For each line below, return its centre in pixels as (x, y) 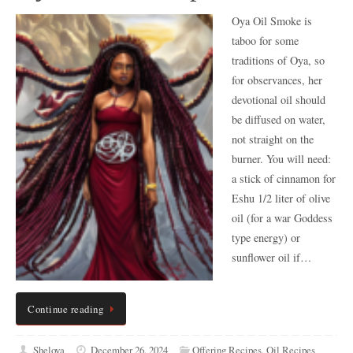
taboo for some (265, 41)
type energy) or (266, 238)
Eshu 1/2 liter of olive (281, 199)
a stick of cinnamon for (284, 179)
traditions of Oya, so (278, 61)
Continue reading (65, 308)
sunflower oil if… (271, 258)
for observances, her (277, 80)
